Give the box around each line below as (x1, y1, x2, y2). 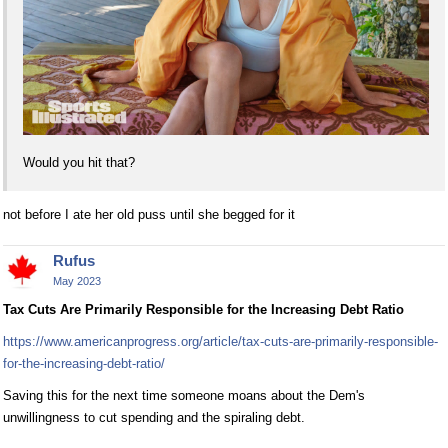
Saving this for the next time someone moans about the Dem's (3, 387, 365, 403)
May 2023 (53, 274, 101, 287)
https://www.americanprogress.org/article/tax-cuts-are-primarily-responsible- (3, 333, 438, 349)
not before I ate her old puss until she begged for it (3, 206, 295, 222)
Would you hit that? (23, 155, 135, 171)
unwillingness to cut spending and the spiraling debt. (3, 409, 305, 425)
